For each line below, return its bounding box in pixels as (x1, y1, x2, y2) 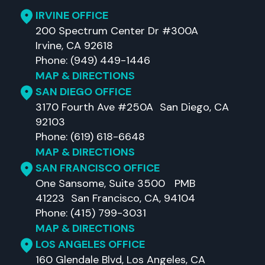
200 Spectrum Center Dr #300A (35, 24, 205, 38)
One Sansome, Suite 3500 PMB (35, 176, 195, 190)
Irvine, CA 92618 (35, 38, 113, 53)
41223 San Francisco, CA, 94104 (35, 191, 195, 205)
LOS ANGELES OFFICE (35, 237, 145, 251)
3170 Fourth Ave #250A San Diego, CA (35, 100, 229, 114)
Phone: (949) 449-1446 (35, 53, 150, 67)
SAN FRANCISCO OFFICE (35, 161, 160, 175)
